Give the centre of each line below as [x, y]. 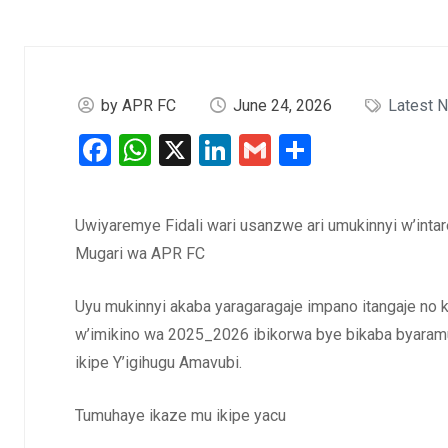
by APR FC [139, 105]
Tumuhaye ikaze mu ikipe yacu [180, 415]
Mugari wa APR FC [140, 253]
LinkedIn [289, 150]
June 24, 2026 [282, 105]
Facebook [177, 150]
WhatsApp [223, 150]
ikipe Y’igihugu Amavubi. [158, 362]
